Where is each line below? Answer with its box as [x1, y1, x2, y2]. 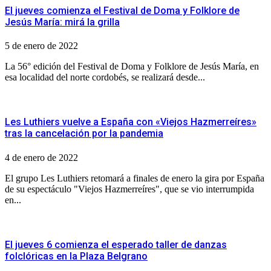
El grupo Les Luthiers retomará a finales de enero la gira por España [5, 172, 264, 183]
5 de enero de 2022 [5, 41, 78, 51]
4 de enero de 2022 [5, 152, 78, 163]
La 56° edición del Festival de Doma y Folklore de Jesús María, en [5, 61, 259, 71]
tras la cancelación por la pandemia [5, 128, 163, 140]
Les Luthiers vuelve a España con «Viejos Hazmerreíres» [5, 116, 256, 128]
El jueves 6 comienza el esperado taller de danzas [5, 238, 227, 250]
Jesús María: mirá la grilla [5, 16, 120, 28]
